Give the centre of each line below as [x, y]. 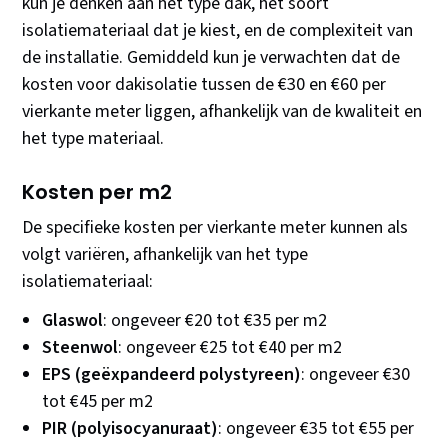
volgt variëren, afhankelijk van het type [165, 255]
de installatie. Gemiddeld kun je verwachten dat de [211, 58]
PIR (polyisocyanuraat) [130, 429]
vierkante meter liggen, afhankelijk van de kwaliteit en [222, 112]
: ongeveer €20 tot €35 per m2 [215, 321]
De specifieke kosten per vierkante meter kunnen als [215, 228]
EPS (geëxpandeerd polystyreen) [172, 375]
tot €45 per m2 [98, 402]
